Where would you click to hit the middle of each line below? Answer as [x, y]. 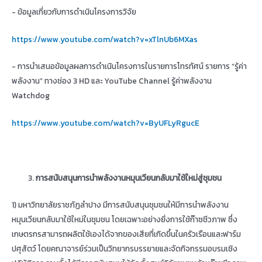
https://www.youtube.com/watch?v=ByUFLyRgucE [106, 123]
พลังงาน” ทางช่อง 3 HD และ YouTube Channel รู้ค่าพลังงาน [112, 81]
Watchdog [31, 96]
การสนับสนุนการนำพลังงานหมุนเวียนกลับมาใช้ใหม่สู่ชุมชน [129, 178]
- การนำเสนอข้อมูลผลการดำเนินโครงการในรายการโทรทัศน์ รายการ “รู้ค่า [129, 66]
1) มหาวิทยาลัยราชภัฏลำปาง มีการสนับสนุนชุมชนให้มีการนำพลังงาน [120, 204]
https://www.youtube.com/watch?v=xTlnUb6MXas [105, 39]
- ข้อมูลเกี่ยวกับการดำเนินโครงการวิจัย [74, 11]
